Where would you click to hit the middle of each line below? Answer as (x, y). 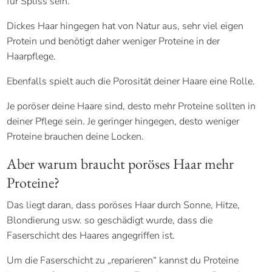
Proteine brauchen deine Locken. (76, 136)
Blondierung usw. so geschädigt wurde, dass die (110, 220)
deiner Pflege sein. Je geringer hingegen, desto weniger (123, 121)
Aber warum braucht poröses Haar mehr (121, 163)
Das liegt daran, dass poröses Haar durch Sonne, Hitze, (124, 205)
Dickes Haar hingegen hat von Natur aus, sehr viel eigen (125, 26)
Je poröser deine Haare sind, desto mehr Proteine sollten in (131, 106)
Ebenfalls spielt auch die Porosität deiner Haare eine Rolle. (131, 81)
